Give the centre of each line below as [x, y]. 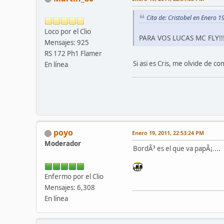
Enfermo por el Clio [74, 177]
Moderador [63, 144]
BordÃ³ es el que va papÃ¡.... [177, 149]
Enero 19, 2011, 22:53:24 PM [168, 133]
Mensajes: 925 [67, 42]
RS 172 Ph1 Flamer [73, 53]
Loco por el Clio [68, 31]
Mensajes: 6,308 [70, 188]
